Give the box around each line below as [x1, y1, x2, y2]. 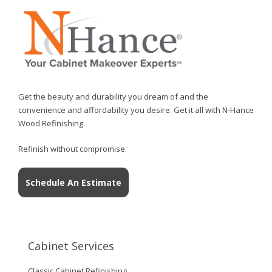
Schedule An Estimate [25, 177, 121, 189]
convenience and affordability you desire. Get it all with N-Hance [18, 104, 254, 116]
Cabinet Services [27, 239, 114, 254]
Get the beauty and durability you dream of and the [18, 91, 208, 103]
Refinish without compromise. [18, 143, 127, 155]
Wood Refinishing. [18, 118, 85, 129]
